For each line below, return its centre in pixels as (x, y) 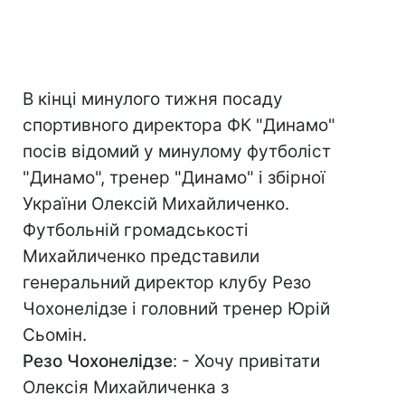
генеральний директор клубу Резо (167, 283)
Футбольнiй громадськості (136, 230)
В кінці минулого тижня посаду (153, 99)
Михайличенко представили (141, 256)
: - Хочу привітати (246, 361)
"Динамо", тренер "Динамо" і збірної (174, 178)
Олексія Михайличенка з (126, 387)
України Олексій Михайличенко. (156, 204)
